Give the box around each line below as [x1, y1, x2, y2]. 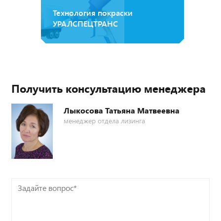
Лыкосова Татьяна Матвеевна [64, 105, 180, 116]
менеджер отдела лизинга [64, 116, 145, 126]
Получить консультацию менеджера [11, 81, 206, 96]
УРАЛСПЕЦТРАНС [53, 18, 118, 29]
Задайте [11, 180, 40, 191]
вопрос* [11, 191, 40, 202]
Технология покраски [53, 7, 133, 18]
